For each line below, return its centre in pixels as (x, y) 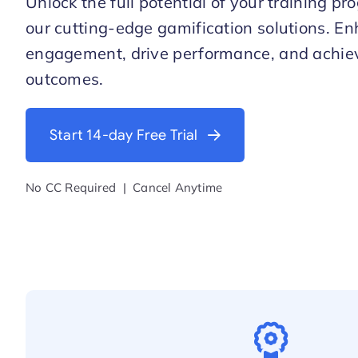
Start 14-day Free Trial (123, 135)
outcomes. (64, 79)
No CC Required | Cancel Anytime (124, 188)
